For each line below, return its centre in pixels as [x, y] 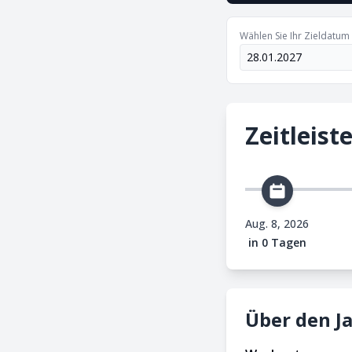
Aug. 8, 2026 [277, 224]
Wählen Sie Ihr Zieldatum [295, 36]
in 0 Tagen [277, 242]
